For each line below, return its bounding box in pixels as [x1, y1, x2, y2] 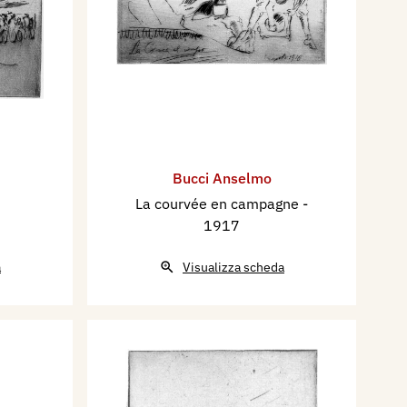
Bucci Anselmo [172, 169, 272, 188]
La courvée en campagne [135, 194, 303, 213]
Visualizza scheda [183, 259, 284, 276]
